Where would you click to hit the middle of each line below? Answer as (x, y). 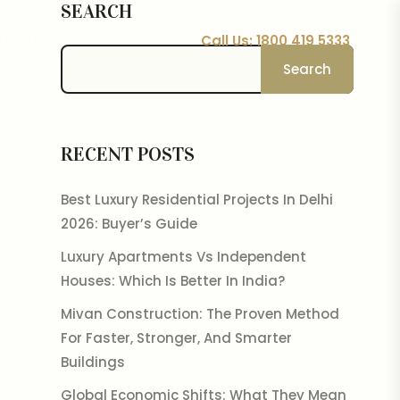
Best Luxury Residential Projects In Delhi (196, 200)
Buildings (92, 362)
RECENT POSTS (127, 154)
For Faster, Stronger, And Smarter (176, 338)
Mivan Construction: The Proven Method (200, 314)
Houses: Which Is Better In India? (172, 281)
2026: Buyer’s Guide (129, 224)
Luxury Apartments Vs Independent (183, 257)
